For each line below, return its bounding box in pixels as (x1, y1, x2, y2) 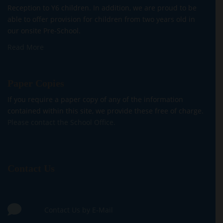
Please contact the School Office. (7, 117, 115, 127)
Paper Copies (7, 78, 64, 89)
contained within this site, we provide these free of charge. (7, 106, 204, 115)
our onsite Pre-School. (7, 26, 81, 35)
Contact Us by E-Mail (44, 205, 113, 215)
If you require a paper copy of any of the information (7, 95, 183, 104)
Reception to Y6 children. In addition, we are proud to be (7, 3, 197, 12)
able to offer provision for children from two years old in (7, 14, 195, 24)
